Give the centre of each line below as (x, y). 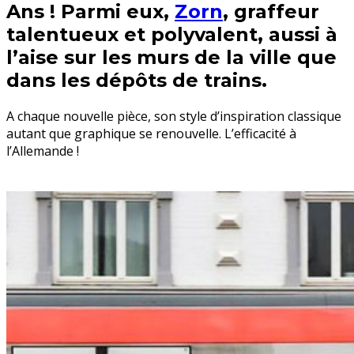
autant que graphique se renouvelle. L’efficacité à (151, 133)
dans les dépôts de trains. (137, 81)
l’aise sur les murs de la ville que (171, 58)
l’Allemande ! (43, 151)
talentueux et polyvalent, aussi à (172, 35)
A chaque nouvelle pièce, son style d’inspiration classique (174, 116)
